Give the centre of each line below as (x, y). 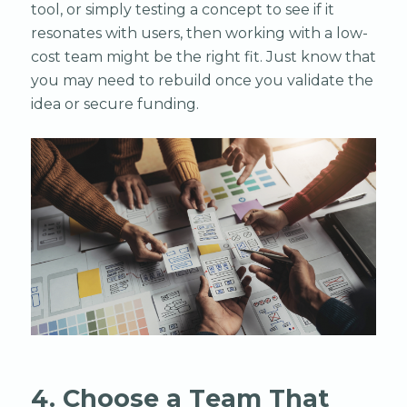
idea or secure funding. (114, 104)
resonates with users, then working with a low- (199, 33)
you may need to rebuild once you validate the (202, 80)
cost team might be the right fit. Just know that (203, 56)
